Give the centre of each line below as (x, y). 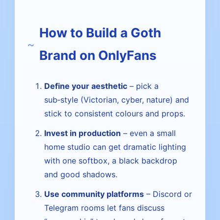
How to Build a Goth (100, 33)
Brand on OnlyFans (98, 55)
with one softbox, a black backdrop (111, 161)
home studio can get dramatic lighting (115, 147)
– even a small (148, 133)
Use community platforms (94, 194)
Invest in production (82, 133)
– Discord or (168, 194)
